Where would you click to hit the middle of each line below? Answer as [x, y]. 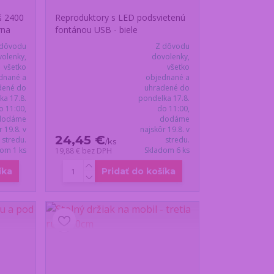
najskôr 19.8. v [165, 130]
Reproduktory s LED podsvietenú [120, 18]
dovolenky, [170, 57]
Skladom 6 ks [167, 150]
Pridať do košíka [138, 172]
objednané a [167, 78]
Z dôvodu [172, 46]
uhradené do [167, 88]
